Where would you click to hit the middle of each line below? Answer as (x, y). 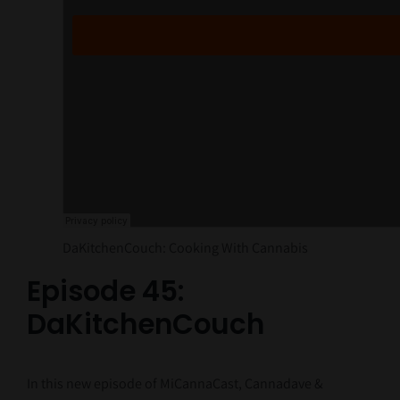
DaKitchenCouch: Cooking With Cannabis (185, 248)
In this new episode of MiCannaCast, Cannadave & (175, 384)
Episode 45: (105, 291)
